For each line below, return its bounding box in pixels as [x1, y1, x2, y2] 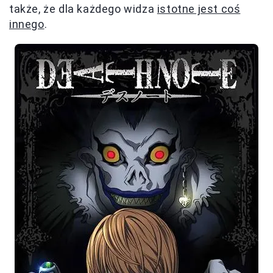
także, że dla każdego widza [9, 2, 157, 15]
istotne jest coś [157, 2, 241, 15]
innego [9, 17, 44, 30]
